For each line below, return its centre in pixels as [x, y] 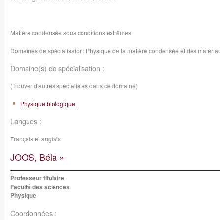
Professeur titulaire [37, 178]
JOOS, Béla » [37, 157]
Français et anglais [36, 139]
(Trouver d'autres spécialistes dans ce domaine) [74, 86]
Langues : [26, 121]
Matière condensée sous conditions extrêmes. [71, 33]
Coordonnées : [33, 213]
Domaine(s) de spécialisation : [57, 68]
